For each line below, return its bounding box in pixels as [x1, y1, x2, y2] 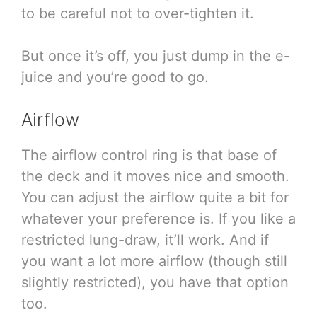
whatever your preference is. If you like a [21, 209, 296, 227]
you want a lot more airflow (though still [21, 252, 287, 270]
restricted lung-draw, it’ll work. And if [21, 231, 269, 248]
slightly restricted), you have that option [21, 273, 289, 291]
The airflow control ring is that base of [21, 146, 277, 163]
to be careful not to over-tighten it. [21, 4, 254, 22]
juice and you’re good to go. [21, 68, 209, 86]
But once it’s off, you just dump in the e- [21, 47, 290, 64]
